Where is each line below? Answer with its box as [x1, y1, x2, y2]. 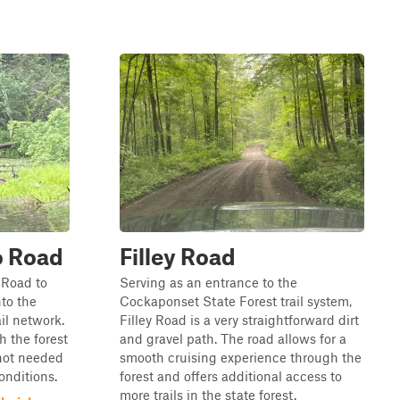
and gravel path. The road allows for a [120, 330, 346, 346]
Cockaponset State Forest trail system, [120, 293, 352, 309]
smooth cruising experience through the [120, 349, 362, 365]
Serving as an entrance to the [120, 274, 297, 290]
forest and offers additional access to [120, 368, 342, 384]
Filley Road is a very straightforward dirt [120, 312, 359, 328]
